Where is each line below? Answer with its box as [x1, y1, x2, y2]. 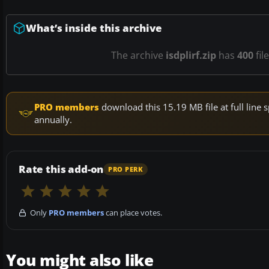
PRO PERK [108, 165, 144, 174]
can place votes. [104, 207, 162, 219]
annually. [34, 113, 72, 126]
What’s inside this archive [26, 21, 162, 35]
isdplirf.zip [166, 49, 216, 62]
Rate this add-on [19, 162, 104, 177]
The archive [111, 49, 166, 62]
